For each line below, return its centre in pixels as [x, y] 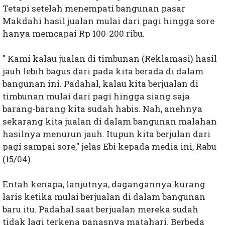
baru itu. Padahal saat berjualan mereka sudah [100, 209]
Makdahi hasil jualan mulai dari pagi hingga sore [108, 21]
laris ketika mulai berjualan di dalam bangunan [104, 197]
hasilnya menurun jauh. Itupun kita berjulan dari [106, 134]
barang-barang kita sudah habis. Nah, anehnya [102, 109]
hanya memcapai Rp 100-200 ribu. [74, 34]
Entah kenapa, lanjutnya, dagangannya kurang [104, 184]
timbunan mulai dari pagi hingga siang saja [96, 96]
